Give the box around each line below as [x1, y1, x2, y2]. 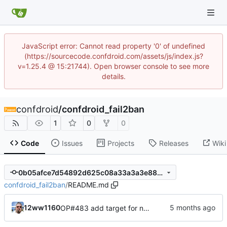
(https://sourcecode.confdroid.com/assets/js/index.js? [24, 52, 203, 60]
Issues [61, 138, 83, 147]
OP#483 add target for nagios [143, 203, 149, 212]
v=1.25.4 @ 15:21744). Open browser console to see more [18, 62, 209, 70]
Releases [159, 138, 188, 147]
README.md [68, 180, 109, 190]
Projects [107, 138, 134, 147]
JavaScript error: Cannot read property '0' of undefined [22, 42, 205, 50]
